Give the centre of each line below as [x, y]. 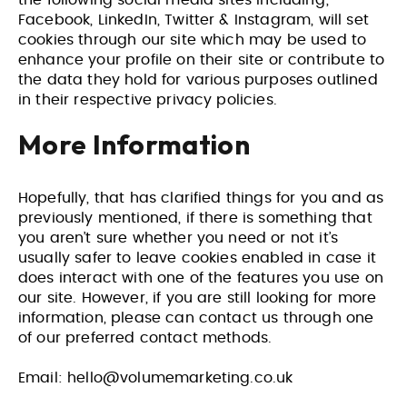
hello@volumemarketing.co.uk [180, 378]
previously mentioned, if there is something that [195, 218]
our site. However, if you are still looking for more [198, 298]
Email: [43, 378]
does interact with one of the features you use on [201, 278]
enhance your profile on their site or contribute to [202, 60]
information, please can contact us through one [196, 318]
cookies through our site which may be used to [193, 40]
